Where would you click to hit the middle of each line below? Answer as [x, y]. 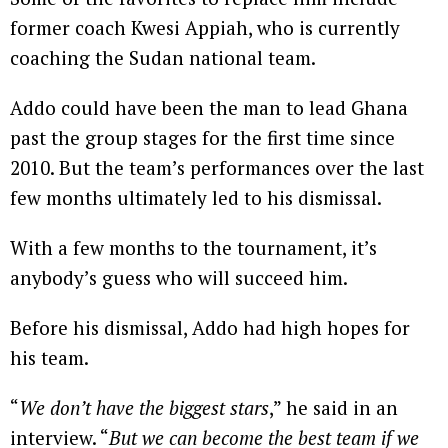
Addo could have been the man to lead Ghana [209, 107]
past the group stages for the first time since [202, 137]
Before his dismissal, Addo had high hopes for [210, 327]
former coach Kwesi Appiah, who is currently [205, 27]
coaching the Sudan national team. [163, 57]
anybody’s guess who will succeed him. [179, 277]
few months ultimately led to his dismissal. [196, 197]
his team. [49, 357]
